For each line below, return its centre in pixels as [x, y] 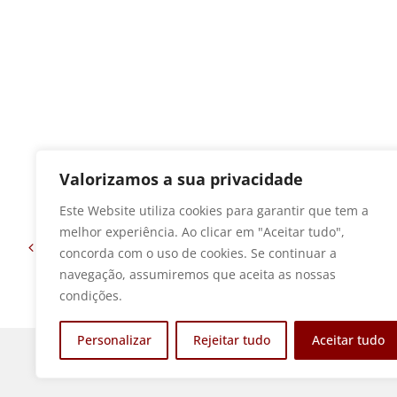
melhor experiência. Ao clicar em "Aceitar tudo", [202, 232]
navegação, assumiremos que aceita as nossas [198, 274]
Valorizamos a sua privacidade [181, 179]
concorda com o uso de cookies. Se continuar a [198, 253]
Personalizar [114, 340]
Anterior [70, 247]
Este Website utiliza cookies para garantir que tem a [214, 210]
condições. [91, 296]
